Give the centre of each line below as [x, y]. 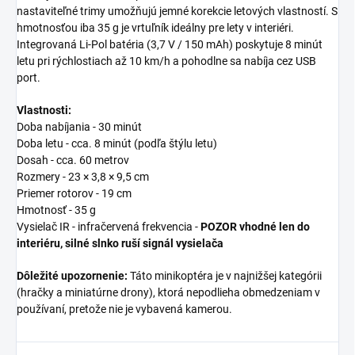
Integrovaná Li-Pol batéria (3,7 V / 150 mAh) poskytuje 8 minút [170, 45]
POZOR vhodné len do [255, 227]
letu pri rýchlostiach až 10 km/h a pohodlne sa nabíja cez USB [166, 61]
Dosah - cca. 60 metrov [73, 160]
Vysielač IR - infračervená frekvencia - [109, 227]
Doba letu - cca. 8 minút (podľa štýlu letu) [117, 144]
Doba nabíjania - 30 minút [79, 127]
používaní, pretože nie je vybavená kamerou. [124, 309]
